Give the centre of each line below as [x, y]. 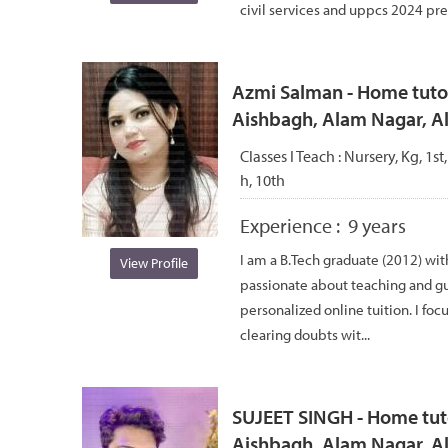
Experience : [294, 225]
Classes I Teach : [292, 155]
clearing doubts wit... [305, 334]
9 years [377, 225]
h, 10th [262, 179]
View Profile [153, 262]
